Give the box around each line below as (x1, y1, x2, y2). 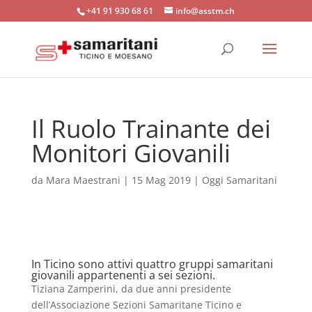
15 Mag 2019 (131, 173, 191, 187)
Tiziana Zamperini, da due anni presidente (31, 282, 231, 295)
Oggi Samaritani (201, 173, 277, 187)
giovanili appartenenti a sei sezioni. (31, 267, 215, 283)
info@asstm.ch (175, 5, 235, 17)
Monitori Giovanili (31, 136, 231, 169)
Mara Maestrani (45, 173, 120, 187)
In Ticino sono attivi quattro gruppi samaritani (31, 256, 273, 272)
